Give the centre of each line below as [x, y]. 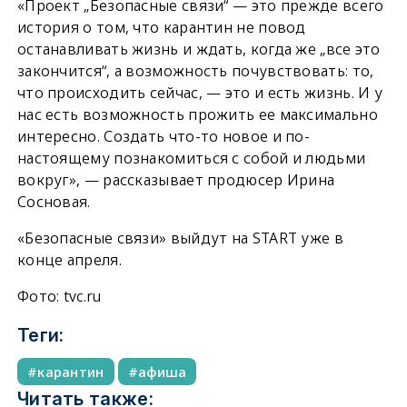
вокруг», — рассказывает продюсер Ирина [176, 179]
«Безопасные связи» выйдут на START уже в [180, 238]
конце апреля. [69, 259]
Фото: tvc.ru [59, 296]
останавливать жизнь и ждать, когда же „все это [199, 49]
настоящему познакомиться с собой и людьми [191, 158]
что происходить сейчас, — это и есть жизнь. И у [200, 92]
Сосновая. [54, 201]
